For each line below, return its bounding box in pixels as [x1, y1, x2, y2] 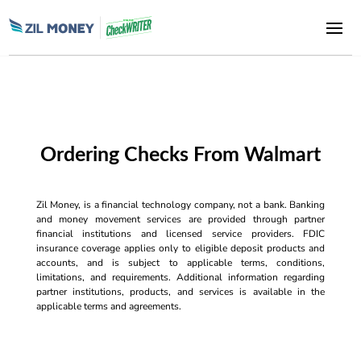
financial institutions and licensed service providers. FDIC [35, 227, 326, 240]
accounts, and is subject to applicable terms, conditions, [35, 256, 326, 269]
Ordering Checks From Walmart [39, 145, 321, 165]
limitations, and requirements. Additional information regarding [35, 271, 326, 284]
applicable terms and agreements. [35, 300, 181, 313]
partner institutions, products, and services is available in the [35, 285, 326, 298]
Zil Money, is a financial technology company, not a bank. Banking [35, 198, 326, 211]
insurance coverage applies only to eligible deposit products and [35, 242, 326, 255]
